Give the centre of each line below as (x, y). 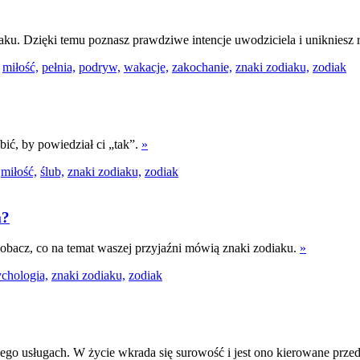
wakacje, (146, 67)
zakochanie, (202, 67)
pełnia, (59, 67)
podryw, (100, 67)
